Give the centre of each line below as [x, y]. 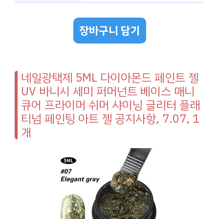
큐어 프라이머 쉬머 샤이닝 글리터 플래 [110, 105]
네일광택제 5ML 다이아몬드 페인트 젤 [110, 78]
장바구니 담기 [109, 31]
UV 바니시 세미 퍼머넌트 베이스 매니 [108, 92]
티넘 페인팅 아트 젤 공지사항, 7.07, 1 [110, 119]
